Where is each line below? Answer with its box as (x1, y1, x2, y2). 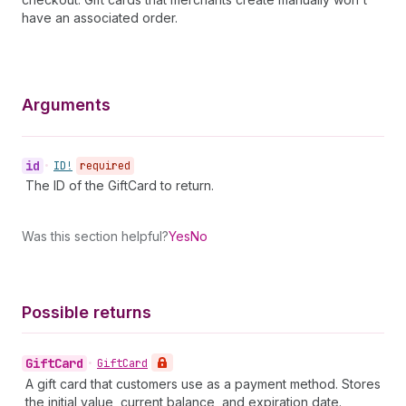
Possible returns (22, 303, 151, 322)
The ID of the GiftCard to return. (25, 178, 214, 193)
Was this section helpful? (22, 228, 169, 244)
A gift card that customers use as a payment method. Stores (25, 376, 381, 391)
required (80, 159, 130, 173)
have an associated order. (22, 10, 178, 25)
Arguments (22, 95, 111, 114)
